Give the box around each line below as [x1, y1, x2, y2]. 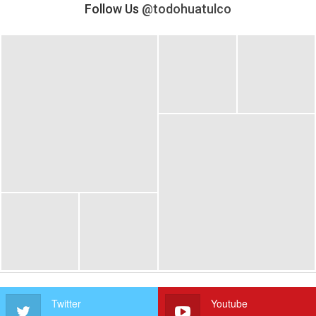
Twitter [51, 296, 81, 311]
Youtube [211, 296, 248, 311]
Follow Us [85, 1, 142, 17]
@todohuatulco [142, 1, 231, 17]
